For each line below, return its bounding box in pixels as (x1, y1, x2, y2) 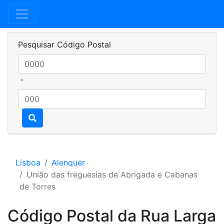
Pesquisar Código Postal (18, 39, 111, 49)
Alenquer (51, 157, 85, 167)
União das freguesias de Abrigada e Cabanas (26, 169, 197, 179)
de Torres (19, 181, 55, 191)
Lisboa (15, 157, 40, 167)
